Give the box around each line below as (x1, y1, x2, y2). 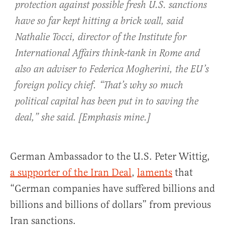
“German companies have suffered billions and (10, 182, 215, 195)
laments (137, 166, 172, 179)
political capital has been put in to (15, 95, 156, 108)
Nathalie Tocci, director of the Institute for (15, 31, 186, 44)
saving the (156, 95, 198, 108)
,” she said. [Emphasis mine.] (32, 111, 150, 125)
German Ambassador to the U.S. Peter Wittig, (10, 150, 210, 163)
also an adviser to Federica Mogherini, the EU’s (15, 63, 209, 76)
